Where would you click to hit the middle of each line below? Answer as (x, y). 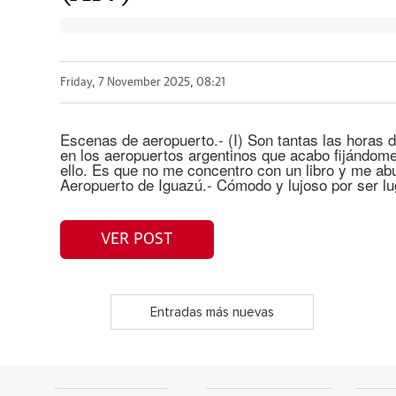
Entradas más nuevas (212, 312)
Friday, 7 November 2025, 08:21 (142, 82)
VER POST (137, 239)
